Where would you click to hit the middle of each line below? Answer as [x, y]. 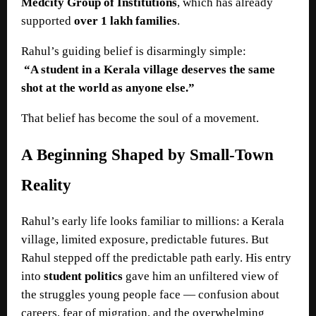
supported [48, 20]
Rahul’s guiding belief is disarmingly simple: [134, 51]
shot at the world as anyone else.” [108, 87]
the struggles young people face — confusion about [150, 294]
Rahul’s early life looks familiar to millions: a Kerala [153, 221]
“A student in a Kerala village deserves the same [150, 69]
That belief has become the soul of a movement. [140, 118]
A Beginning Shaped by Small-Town [147, 154]
